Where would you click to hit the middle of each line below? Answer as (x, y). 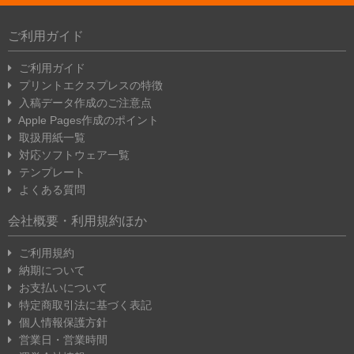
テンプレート (51, 172)
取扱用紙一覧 (51, 137)
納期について (51, 270)
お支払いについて (62, 288)
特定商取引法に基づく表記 (84, 305)
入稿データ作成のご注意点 (84, 103)
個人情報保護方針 (62, 322)
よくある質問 (51, 190)
